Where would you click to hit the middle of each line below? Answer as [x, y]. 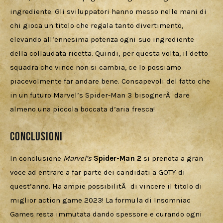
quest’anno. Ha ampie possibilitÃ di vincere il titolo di [107, 186]
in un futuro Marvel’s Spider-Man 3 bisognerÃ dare [101, 95]
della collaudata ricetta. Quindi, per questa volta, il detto [110, 54]
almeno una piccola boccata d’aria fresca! [82, 109]
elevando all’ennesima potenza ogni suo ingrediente [103, 40]
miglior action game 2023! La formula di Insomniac [101, 200]
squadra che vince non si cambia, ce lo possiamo [97, 67]
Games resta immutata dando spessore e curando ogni [107, 214]
